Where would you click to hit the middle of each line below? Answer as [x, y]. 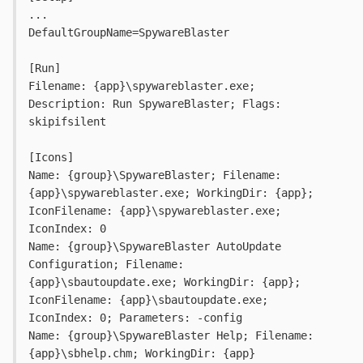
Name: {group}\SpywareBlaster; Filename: [155, 175]
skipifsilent [67, 122]
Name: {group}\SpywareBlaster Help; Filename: [171, 336]
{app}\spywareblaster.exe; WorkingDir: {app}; [171, 193]
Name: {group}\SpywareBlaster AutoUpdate [155, 247]
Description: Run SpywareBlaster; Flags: [155, 104]
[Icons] [51, 158]
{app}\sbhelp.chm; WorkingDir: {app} [142, 354]
